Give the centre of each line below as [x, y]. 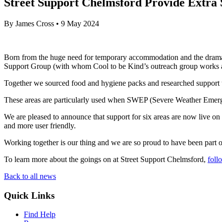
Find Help [40, 215]
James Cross [35, 23]
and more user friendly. [41, 125]
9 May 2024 [80, 23]
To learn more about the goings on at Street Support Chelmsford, [106, 159]
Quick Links [29, 195]
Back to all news [30, 176]
